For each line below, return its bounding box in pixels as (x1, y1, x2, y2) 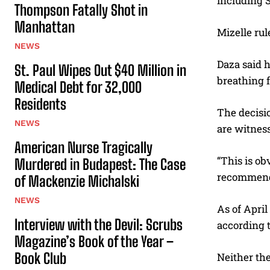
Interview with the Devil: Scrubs (14, 215, 183, 233)
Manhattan (14, 17, 75, 36)
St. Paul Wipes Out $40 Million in (14, 61, 186, 79)
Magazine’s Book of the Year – (14, 232, 174, 250)
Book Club (14, 249, 66, 267)
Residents (14, 95, 66, 113)
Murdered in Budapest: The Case (14, 155, 186, 173)
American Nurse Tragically (14, 138, 152, 156)
